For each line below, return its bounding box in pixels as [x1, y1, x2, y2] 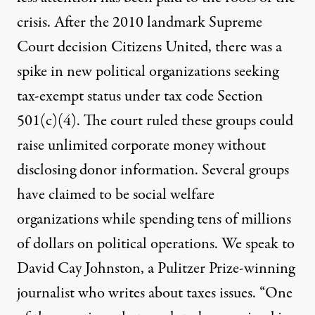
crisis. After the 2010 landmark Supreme [17, 11, 262, 34]
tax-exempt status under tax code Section [17, 85, 263, 108]
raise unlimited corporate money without [17, 134, 266, 157]
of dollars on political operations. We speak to [17, 233, 295, 255]
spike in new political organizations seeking [17, 60, 278, 83]
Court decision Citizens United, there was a [17, 36, 282, 58]
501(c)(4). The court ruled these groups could [17, 110, 293, 132]
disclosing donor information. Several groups [17, 159, 289, 181]
